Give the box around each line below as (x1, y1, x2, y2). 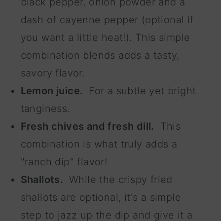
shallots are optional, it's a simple (20, 191, 182, 203)
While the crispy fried (66, 173, 173, 185)
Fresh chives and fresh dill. (20, 120, 157, 132)
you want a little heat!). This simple (20, 31, 190, 43)
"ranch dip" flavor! (20, 155, 108, 168)
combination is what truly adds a (20, 138, 178, 150)
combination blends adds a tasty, (20, 49, 180, 61)
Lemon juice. (20, 84, 86, 97)
